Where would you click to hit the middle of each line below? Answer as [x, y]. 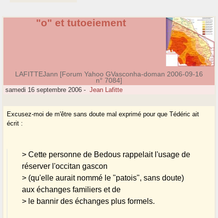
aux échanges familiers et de [72, 190]
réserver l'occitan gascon [65, 166]
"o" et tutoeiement [81, 23]
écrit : [15, 124]
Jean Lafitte [106, 90]
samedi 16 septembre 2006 [43, 90]
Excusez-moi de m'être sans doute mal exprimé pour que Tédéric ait [103, 114]
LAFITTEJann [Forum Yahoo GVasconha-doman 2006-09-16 [109, 74]
